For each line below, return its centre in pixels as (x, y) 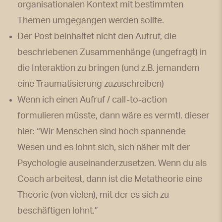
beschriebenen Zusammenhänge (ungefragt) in (112, 52)
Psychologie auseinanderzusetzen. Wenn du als (112, 163)
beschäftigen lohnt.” (58, 211)
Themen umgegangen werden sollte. (91, 21)
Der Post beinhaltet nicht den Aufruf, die (97, 36)
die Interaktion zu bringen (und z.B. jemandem (109, 68)
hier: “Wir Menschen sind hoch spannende (102, 132)
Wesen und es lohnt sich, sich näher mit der (104, 147)
